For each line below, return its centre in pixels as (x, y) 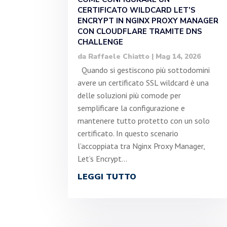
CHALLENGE (101, 42)
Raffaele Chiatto (119, 56)
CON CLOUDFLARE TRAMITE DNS (140, 31)
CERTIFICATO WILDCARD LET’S (137, 10)
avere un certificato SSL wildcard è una (143, 82)
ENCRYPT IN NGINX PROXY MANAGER (148, 21)
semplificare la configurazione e (131, 108)
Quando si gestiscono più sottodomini (144, 70)
